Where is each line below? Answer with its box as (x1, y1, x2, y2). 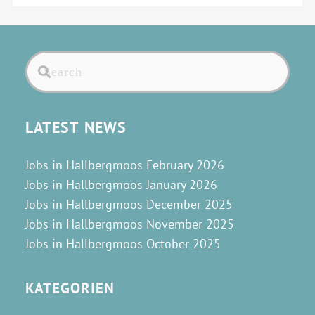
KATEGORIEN (25, 278, 115, 297)
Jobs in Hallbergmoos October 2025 (25, 235, 221, 252)
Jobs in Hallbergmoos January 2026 (25, 176, 217, 193)
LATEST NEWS (25, 117, 127, 137)
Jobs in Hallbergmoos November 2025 (25, 215, 234, 232)
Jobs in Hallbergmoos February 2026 (25, 156, 224, 173)
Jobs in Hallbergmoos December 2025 (25, 195, 233, 212)
